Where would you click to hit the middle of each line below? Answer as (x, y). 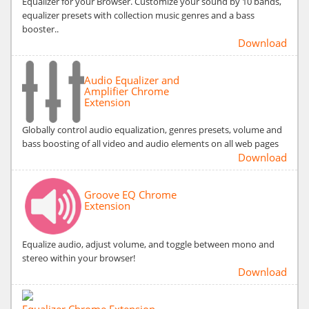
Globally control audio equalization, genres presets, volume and (152, 129)
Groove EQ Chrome (130, 194)
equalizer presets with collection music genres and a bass (138, 15)
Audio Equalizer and (132, 80)
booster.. (40, 29)
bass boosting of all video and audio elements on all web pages (150, 143)
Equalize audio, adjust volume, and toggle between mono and (148, 244)
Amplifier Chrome (127, 91)
